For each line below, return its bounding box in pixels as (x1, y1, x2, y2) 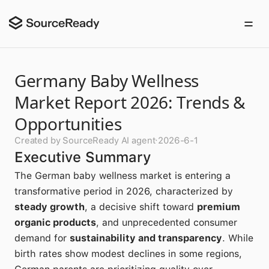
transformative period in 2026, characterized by (14, 186, 233, 197)
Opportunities (14, 112, 122, 135)
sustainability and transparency (70, 232, 222, 244)
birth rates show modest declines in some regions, (14, 248, 242, 259)
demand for (14, 232, 70, 244)
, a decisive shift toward (85, 201, 197, 213)
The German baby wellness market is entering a (14, 170, 231, 181)
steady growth (14, 201, 85, 213)
